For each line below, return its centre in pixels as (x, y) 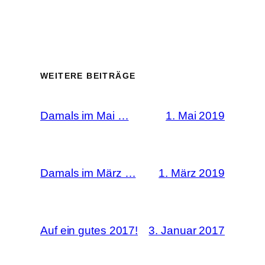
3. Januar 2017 (187, 231)
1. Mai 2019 (195, 116)
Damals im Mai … (85, 115)
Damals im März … (88, 173)
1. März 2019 (192, 173)
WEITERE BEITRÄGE (88, 75)
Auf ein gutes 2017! (89, 230)
